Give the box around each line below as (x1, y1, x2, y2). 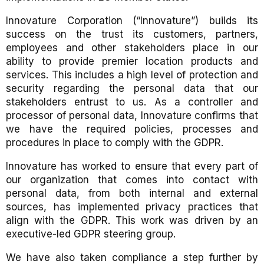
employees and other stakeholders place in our (6, 42, 258, 54)
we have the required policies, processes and (6, 123, 258, 135)
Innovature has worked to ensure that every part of (6, 160, 258, 172)
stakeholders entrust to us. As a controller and (6, 96, 258, 108)
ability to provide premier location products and (6, 55, 258, 67)
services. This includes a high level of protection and (6, 69, 258, 81)
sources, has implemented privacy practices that (6, 201, 258, 213)
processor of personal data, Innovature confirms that (6, 110, 258, 121)
